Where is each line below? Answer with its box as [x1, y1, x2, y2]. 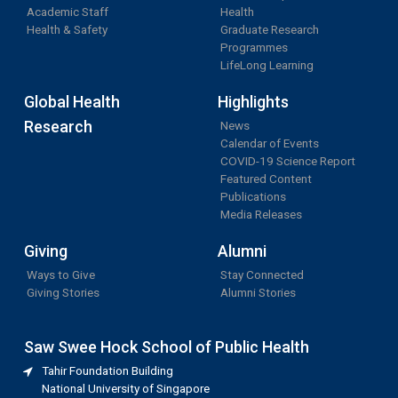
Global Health [24, 92, 121, 111]
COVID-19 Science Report [219, 154, 355, 168]
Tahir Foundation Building [42, 363, 174, 378]
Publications [219, 189, 286, 203]
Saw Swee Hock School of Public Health [24, 338, 310, 356]
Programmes [219, 40, 288, 54]
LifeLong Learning [219, 58, 314, 72]
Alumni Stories [219, 285, 296, 299]
